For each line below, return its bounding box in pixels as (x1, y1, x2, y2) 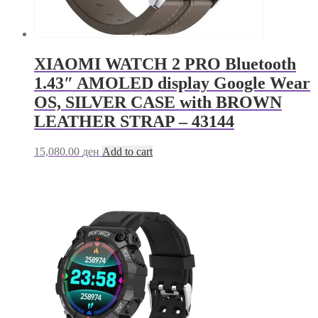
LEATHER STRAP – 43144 (34, 112, 234, 131)
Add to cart (102, 145, 153, 158)
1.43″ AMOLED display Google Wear (34, 74, 310, 93)
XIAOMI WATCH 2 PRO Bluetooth (34, 55, 296, 74)
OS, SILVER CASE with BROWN (34, 93, 282, 112)
